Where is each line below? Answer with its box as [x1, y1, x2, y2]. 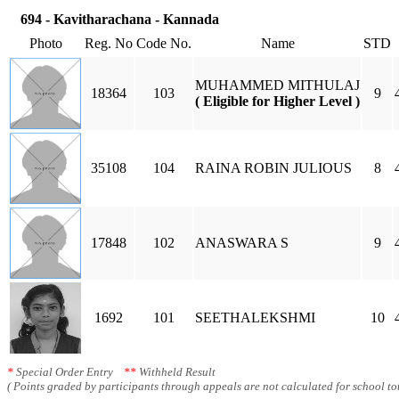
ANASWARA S [195, 235, 289, 250]
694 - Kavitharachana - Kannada [20, 12, 219, 27]
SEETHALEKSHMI [195, 310, 315, 325]
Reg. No [85, 36, 133, 51]
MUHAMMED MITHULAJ [195, 77, 360, 93]
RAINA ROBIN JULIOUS [195, 160, 352, 175]
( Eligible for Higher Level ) [195, 94, 360, 109]
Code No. [136, 36, 191, 51]
